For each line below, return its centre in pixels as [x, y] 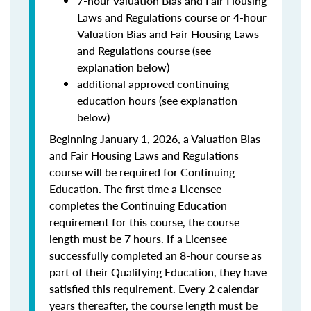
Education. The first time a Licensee [135, 188]
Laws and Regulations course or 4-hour [172, 17]
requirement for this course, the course [144, 222]
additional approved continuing [153, 84]
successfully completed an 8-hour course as [155, 255]
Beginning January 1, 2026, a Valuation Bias [155, 138]
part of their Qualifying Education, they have [158, 272]
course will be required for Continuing [142, 172]
